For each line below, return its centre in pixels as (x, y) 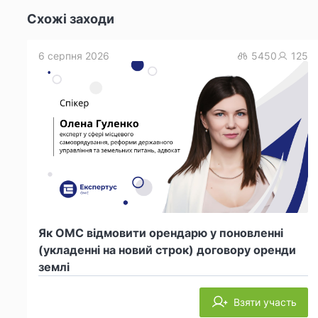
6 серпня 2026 (74, 55)
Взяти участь (265, 302)
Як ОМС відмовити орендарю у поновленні (161, 232)
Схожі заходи (71, 18)
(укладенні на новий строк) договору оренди (167, 250)
